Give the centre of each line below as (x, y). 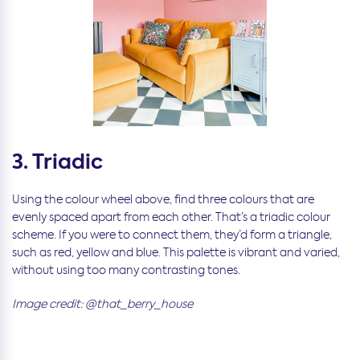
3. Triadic (57, 162)
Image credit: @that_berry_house (102, 303)
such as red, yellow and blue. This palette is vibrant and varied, (176, 252)
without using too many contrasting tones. (126, 270)
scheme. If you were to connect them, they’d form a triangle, (172, 234)
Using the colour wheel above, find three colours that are (163, 199)
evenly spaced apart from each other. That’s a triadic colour (171, 217)
